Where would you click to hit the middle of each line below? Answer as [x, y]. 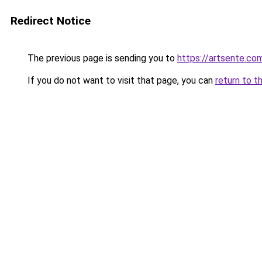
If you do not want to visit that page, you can [120, 80]
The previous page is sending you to [101, 58]
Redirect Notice [51, 21]
